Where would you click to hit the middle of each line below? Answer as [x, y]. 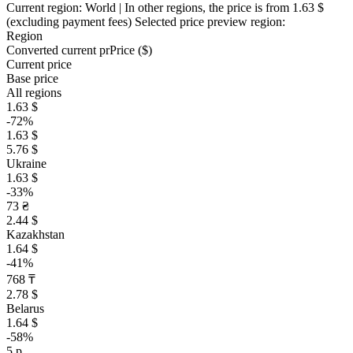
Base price [32, 78]
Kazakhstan [35, 234]
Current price [39, 64]
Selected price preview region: [210, 22]
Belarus [25, 308]
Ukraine [26, 163]
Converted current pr [58, 50]
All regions [34, 93]
